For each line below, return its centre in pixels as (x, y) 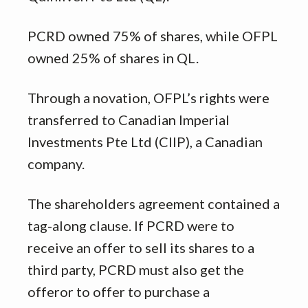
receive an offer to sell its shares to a (141, 247)
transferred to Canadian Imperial (129, 119)
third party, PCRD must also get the (136, 269)
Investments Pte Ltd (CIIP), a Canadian (145, 141)
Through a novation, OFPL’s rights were (148, 97)
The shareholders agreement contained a (154, 203)
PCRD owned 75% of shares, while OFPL (153, 35)
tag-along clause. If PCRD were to (131, 225)
